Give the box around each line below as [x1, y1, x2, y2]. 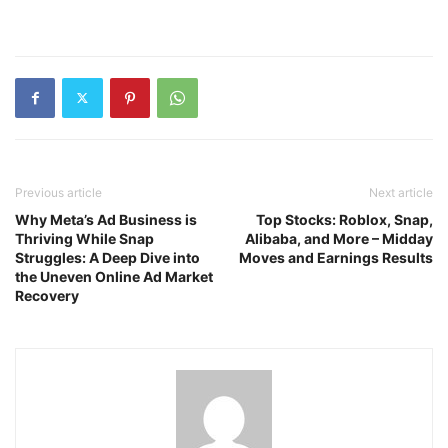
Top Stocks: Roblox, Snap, [256, 210, 433, 228]
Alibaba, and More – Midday [245, 229, 433, 247]
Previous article [15, 184, 102, 200]
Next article [369, 184, 433, 200]
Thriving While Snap [15, 229, 154, 247]
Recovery [15, 286, 79, 304]
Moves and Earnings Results [239, 248, 433, 266]
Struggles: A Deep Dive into [15, 248, 200, 266]
